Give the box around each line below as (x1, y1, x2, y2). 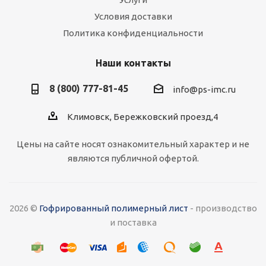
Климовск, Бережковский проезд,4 (67, 112, 218, 122)
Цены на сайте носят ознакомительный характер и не (17, 139, 249, 150)
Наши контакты (95, 58, 171, 68)
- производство (188, 203, 257, 214)
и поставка (109, 217, 157, 228)
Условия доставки (94, 11, 172, 21)
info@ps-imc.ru (173, 84, 236, 95)
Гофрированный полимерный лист (39, 203, 188, 214)
